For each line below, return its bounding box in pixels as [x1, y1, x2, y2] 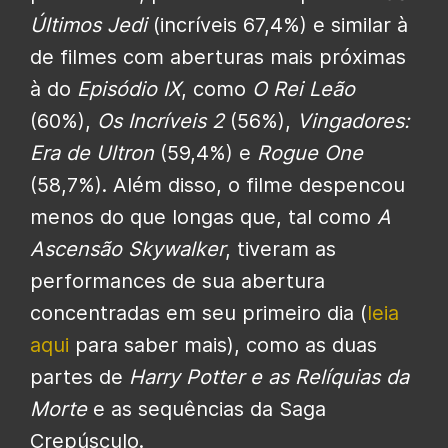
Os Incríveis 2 [97, 109, 224, 134]
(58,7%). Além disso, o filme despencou [30, 173, 405, 198]
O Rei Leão [252, 77, 355, 102]
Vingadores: [297, 109, 410, 134]
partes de [30, 365, 129, 390]
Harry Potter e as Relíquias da [129, 365, 409, 390]
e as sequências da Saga [87, 397, 326, 422]
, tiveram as [225, 237, 336, 262]
